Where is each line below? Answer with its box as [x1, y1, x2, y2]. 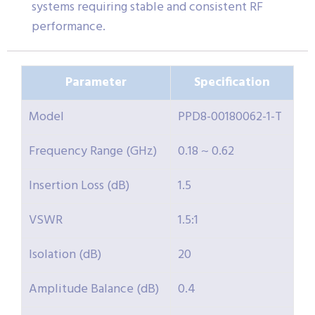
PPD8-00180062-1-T [178, 106, 282, 127]
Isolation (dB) [29, 244, 101, 265]
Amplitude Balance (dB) [29, 278, 159, 300]
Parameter [65, 72, 127, 93]
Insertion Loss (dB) [29, 175, 129, 196]
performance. [32, 16, 105, 37]
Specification [194, 72, 270, 93]
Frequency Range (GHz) [29, 141, 157, 162]
